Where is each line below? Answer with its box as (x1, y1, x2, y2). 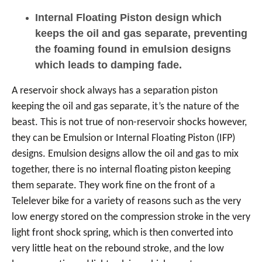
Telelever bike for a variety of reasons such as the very (12, 196, 241, 207)
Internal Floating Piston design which (35, 12, 222, 23)
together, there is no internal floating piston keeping (12, 164, 230, 175)
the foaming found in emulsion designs (35, 43, 231, 55)
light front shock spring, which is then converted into (12, 227, 233, 239)
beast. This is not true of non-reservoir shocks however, (12, 117, 247, 128)
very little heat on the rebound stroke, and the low (12, 243, 224, 254)
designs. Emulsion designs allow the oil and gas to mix (12, 149, 239, 160)
